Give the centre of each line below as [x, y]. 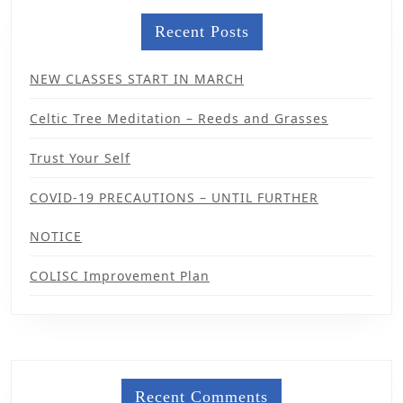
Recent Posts [201, 31]
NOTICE [56, 236]
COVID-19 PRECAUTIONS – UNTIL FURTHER [174, 197]
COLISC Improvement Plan [120, 275]
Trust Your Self [80, 157]
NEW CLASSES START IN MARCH [137, 78]
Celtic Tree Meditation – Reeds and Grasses [179, 118]
